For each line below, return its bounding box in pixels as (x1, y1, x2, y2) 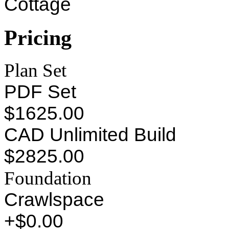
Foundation (4, 168, 91, 189)
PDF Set (4, 81, 76, 103)
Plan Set (4, 60, 66, 81)
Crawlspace (4, 189, 104, 211)
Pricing (4, 25, 72, 50)
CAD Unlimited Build (4, 124, 176, 146)
